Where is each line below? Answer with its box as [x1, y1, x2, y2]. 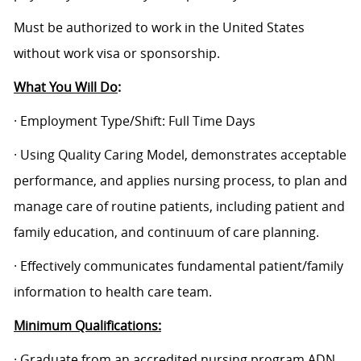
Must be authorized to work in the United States [13, 19, 305, 37]
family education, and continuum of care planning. [13, 223, 319, 242]
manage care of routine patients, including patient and [13, 197, 345, 216]
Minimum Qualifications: [13, 317, 161, 335]
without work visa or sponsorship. [13, 44, 220, 63]
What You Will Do [13, 78, 118, 97]
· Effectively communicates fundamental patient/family [13, 257, 343, 276]
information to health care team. [13, 283, 212, 301]
